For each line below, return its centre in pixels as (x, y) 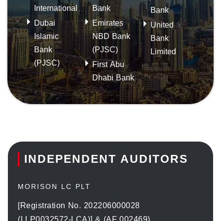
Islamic (46, 36)
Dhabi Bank (113, 77)
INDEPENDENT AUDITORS (106, 159)
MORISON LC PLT (54, 186)
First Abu (108, 64)
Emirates (108, 23)
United (162, 25)
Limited (163, 51)
